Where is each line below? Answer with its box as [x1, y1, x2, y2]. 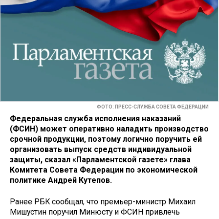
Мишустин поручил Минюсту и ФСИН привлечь [10, 207, 180, 217]
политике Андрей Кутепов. [10, 175, 112, 185]
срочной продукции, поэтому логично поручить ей [10, 134, 202, 144]
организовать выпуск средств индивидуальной [10, 144, 192, 154]
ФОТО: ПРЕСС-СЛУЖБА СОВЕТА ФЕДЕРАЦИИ [97, 104, 209, 110]
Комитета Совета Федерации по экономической [10, 165, 197, 175]
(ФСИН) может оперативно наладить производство [10, 124, 209, 133]
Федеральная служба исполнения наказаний [10, 113, 181, 123]
